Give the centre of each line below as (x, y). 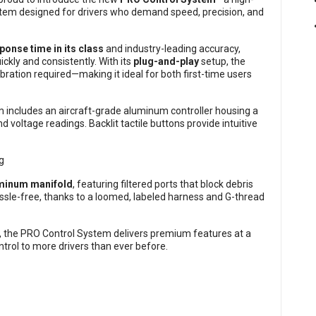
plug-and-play (166, 62)
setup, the (222, 62)
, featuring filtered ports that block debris (163, 184)
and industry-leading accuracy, (172, 49)
